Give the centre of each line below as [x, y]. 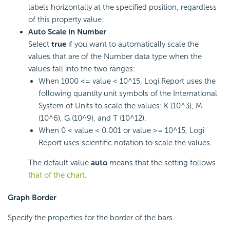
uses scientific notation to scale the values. [137, 142]
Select [40, 44]
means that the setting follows [161, 162]
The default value [60, 162]
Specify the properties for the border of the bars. [91, 217]
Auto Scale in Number [67, 32]
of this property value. [66, 19]
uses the [200, 81]
